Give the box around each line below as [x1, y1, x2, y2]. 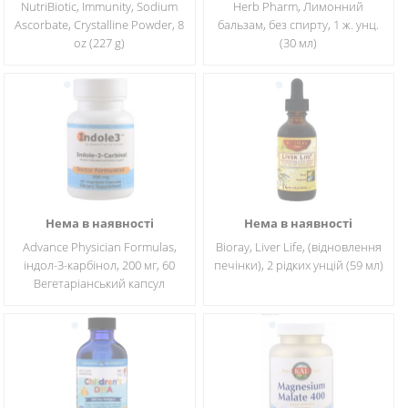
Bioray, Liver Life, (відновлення [215, 239, 382, 255]
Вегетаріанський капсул [34, 275, 166, 291]
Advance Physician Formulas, [22, 239, 177, 255]
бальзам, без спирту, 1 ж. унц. [218, 16, 380, 33]
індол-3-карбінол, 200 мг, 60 [24, 257, 176, 273]
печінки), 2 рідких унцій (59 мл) [213, 257, 383, 273]
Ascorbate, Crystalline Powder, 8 [15, 16, 185, 33]
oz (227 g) [74, 35, 126, 51]
